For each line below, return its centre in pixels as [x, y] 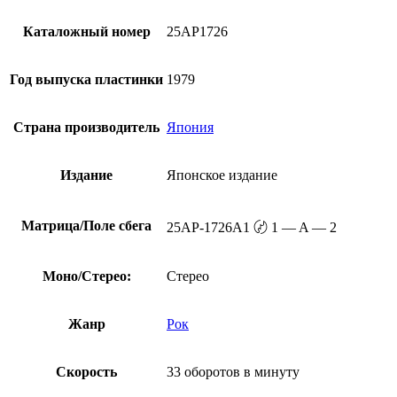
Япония [190, 127]
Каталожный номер [86, 31]
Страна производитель [86, 127]
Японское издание [222, 175]
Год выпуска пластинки [86, 79]
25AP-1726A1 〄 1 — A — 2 [252, 227]
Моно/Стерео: [86, 276]
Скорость [86, 371]
